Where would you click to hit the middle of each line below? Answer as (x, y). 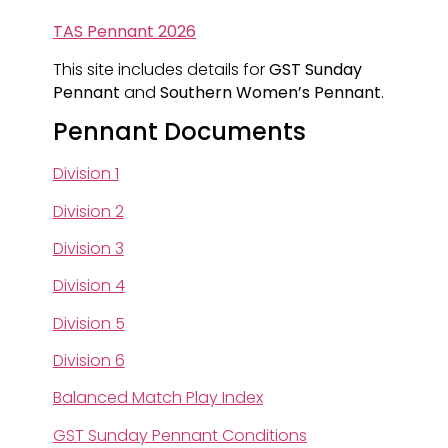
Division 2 (88, 211)
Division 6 (88, 361)
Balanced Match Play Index (157, 398)
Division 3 (88, 248)
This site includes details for (160, 69)
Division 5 (88, 323)
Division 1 (85, 174)
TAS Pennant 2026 (124, 32)
